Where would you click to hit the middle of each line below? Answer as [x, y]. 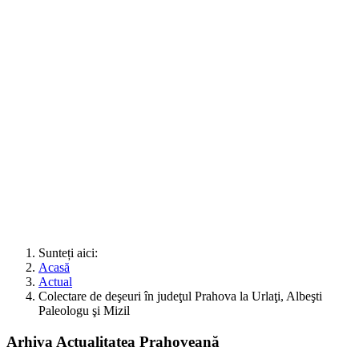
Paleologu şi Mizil [84, 310]
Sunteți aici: [71, 252]
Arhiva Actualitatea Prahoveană [113, 341]
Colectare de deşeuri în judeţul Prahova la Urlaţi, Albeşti [180, 296]
